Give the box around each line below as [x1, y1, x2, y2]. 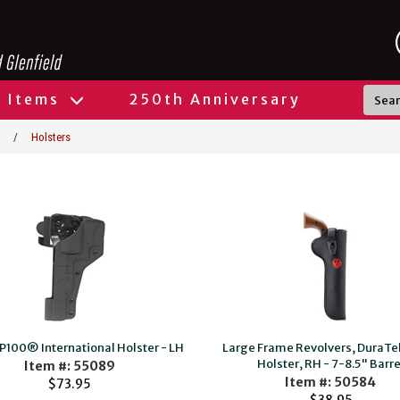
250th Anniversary [129, 90, 301, 108]
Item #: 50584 [285, 374, 377, 390]
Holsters [31, 130, 71, 144]
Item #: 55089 [23, 358, 115, 374]
